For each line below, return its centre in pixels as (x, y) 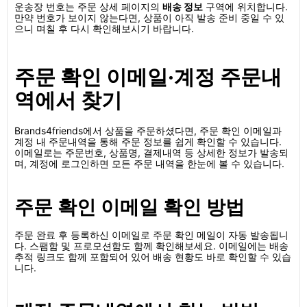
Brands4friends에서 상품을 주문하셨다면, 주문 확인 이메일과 (148, 131)
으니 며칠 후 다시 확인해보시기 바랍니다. (104, 28)
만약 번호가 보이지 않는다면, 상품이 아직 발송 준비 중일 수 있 (149, 17)
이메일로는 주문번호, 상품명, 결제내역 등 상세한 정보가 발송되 (151, 152)
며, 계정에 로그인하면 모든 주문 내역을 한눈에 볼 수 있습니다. (149, 163)
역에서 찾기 (68, 100)
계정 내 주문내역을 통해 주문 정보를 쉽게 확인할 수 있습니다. (148, 142)
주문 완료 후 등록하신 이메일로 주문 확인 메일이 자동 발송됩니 (151, 235)
